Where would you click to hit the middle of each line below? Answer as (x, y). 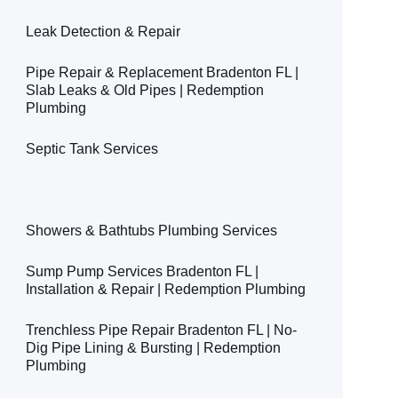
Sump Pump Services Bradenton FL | (143, 271)
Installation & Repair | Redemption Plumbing (166, 289)
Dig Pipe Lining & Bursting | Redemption (154, 347)
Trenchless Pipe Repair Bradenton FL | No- (162, 330)
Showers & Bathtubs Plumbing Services (152, 230)
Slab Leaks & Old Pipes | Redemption (145, 90)
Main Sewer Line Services (109, 189)
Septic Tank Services (92, 148)
